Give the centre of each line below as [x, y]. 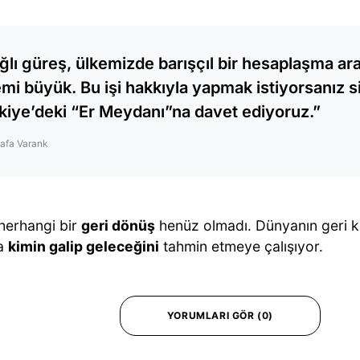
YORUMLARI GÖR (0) [220, 315]
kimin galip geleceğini [84, 246]
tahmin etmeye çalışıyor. [241, 246]
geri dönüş [118, 225]
